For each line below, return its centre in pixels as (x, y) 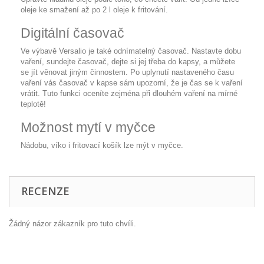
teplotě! (33, 104)
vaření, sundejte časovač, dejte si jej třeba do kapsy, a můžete (128, 62)
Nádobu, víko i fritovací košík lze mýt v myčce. (102, 145)
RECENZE (45, 191)
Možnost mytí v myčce (88, 127)
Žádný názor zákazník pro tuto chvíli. (72, 224)
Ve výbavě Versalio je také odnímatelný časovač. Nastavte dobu (131, 51)
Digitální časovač (72, 33)
